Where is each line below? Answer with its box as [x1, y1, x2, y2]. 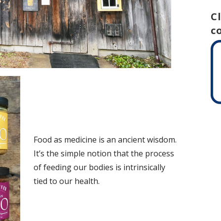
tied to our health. [34, 175, 100, 186]
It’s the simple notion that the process [34, 147, 175, 159]
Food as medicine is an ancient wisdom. [34, 134, 177, 145]
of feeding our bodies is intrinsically [34, 161, 166, 173]
